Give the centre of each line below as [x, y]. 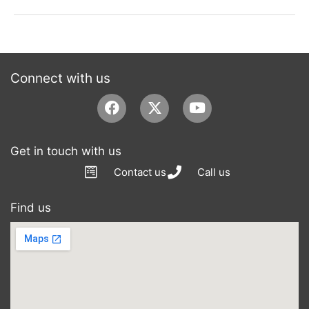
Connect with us [60, 78]
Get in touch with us [66, 151]
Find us [31, 207]
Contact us [140, 172]
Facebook [144, 100]
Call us [213, 172]
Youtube [225, 100]
